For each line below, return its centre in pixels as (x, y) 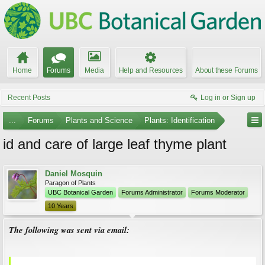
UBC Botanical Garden (80, 192)
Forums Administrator (152, 192)
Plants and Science (99, 120)
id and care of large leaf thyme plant (115, 144)
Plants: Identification (180, 120)
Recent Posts (29, 98)
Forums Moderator (218, 192)
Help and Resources (151, 70)
